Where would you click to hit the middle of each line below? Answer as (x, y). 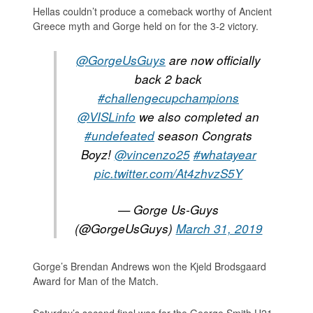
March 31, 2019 (219, 228)
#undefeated (119, 135)
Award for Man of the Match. (96, 281)
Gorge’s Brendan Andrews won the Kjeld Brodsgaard (150, 266)
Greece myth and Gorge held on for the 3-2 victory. (146, 26)
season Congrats (203, 135)
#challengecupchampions (168, 97)
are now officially (213, 60)
